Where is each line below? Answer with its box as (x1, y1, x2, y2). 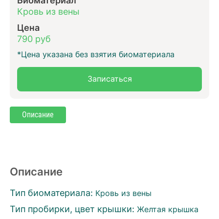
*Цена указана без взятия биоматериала (17, 48, 175, 60)
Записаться (87, 73, 132, 85)
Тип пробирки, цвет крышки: (10, 202, 134, 215)
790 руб (17, 32, 51, 45)
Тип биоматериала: (10, 186, 93, 199)
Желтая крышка (136, 203, 198, 215)
